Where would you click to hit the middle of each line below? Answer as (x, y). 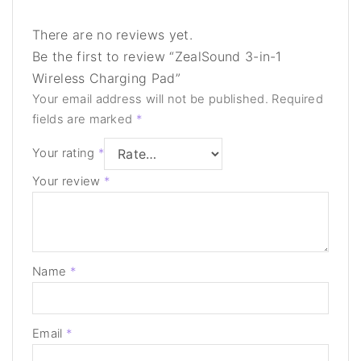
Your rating (65, 153)
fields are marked (84, 119)
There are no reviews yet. (112, 34)
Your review (68, 181)
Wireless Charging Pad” (107, 78)
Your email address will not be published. (151, 99)
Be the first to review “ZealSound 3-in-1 (157, 56)
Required (298, 99)
